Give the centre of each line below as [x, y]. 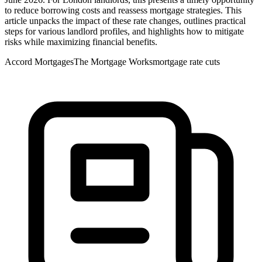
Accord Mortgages [39, 62]
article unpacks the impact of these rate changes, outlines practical [125, 21]
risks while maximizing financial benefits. [81, 42]
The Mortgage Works [113, 62]
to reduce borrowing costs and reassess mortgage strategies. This [123, 11]
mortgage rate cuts [186, 62]
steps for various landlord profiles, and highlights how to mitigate [124, 32]
